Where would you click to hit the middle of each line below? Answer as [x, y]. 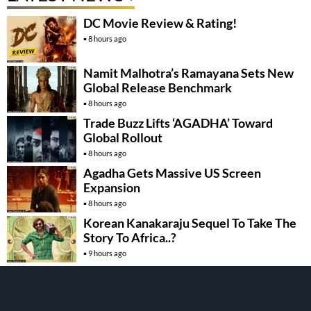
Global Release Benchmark [158, 88]
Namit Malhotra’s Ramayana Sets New [188, 73]
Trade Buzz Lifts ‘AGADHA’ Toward [178, 123]
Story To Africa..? [130, 237]
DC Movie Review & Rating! [160, 23]
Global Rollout [123, 138]
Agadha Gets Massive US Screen [172, 173]
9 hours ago [107, 253]
